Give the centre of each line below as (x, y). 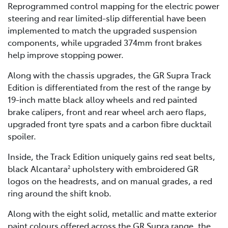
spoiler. (22, 136)
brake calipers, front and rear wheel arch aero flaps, (107, 112)
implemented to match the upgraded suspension (102, 30)
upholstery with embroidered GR (134, 169)
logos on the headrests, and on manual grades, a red (110, 181)
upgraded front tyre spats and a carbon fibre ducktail (110, 124)
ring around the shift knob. (60, 193)
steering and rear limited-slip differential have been (107, 18)
